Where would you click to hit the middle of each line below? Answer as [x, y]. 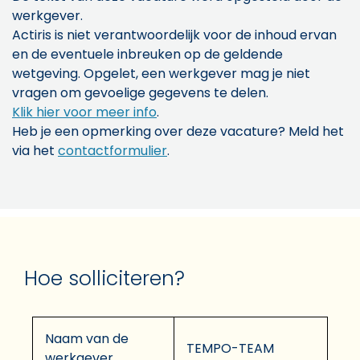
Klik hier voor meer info [84, 112]
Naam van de [87, 338]
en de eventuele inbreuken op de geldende [147, 54]
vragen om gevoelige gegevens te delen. [140, 92]
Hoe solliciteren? [104, 278]
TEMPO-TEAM [230, 348]
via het [35, 150]
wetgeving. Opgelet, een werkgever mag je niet [161, 73]
